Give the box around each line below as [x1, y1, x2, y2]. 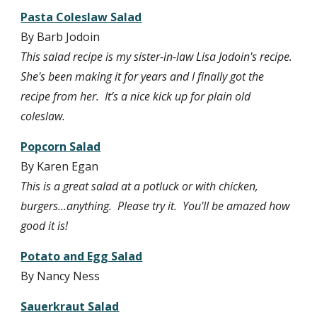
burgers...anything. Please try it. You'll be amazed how [21, 198, 290, 214]
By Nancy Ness [21, 268, 100, 284]
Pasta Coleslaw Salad [21, 9, 142, 25]
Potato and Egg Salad [21, 248, 143, 264]
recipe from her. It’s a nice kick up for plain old [21, 88, 251, 104]
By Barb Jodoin [21, 29, 100, 45]
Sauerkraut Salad [21, 299, 120, 314]
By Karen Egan [21, 158, 99, 174]
